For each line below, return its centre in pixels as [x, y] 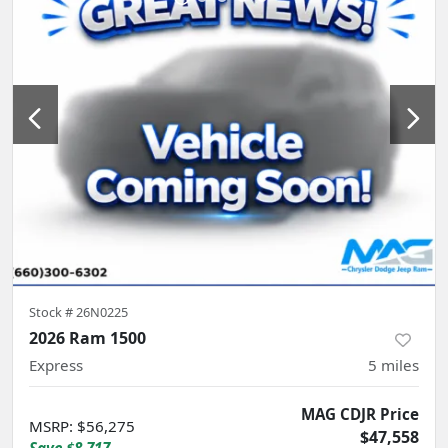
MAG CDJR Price [360, 414]
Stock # [52, 312]
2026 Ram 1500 [87, 338]
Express [56, 365]
